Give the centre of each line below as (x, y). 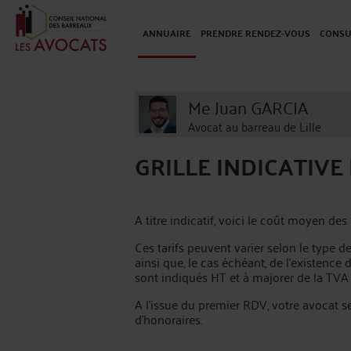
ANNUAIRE (167, 33)
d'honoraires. (168, 319)
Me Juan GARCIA (248, 106)
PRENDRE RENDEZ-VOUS (255, 33)
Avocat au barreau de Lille (255, 126)
